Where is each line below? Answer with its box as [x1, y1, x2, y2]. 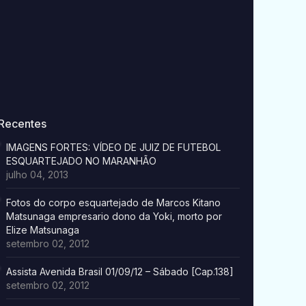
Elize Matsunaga [5, 224, 79, 236]
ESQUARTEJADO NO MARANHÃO [5, 155, 156, 167]
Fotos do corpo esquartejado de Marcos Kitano [5, 197, 221, 209]
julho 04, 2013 [5, 169, 68, 181]
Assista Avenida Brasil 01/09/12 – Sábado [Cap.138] [5, 266, 234, 278]
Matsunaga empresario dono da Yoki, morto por [5, 210, 222, 223]
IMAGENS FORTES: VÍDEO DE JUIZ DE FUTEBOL [5, 141, 221, 154]
